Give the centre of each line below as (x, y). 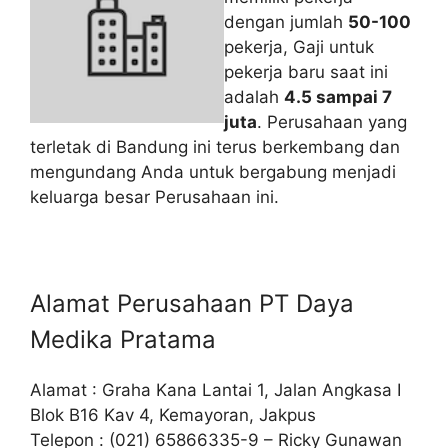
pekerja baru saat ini (306, 71)
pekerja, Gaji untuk (299, 46)
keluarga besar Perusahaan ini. (154, 196)
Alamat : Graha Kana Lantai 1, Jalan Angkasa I (215, 389)
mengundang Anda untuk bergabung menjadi (213, 171)
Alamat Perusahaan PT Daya (192, 303)
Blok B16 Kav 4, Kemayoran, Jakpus (173, 414)
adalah (254, 96)
